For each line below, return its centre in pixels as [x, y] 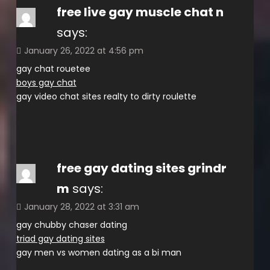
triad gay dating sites [60, 238]
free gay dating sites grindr [141, 168]
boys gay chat [46, 82]
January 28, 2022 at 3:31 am [81, 206]
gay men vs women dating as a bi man [99, 252]
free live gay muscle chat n [140, 12]
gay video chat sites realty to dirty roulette [106, 96]
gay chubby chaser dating [71, 224]
